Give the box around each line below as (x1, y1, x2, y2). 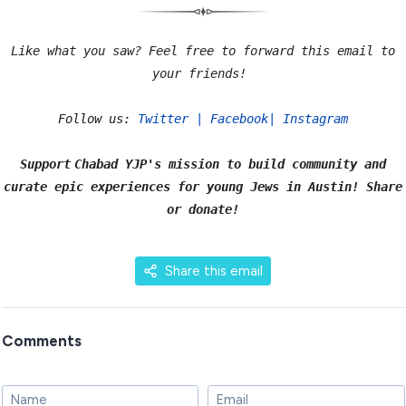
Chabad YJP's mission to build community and (74, 156, 386, 171)
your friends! (152, 65, 254, 81)
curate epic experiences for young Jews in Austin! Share (4, 179, 402, 194)
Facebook (210, 111, 268, 126)
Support (20, 156, 71, 171)
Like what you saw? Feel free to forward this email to (11, 43, 395, 58)
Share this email (165, 262, 263, 279)
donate (188, 201, 232, 217)
